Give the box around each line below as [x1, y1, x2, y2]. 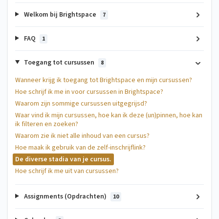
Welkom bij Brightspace [22, 9, 98, 20]
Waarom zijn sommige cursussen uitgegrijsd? [15, 98, 147, 109]
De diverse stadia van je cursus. [15, 154, 111, 164]
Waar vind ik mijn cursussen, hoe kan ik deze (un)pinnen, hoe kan [15, 110, 202, 120]
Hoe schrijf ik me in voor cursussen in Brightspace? [15, 87, 163, 97]
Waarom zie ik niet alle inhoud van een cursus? [15, 131, 150, 141]
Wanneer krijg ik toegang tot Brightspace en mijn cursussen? [15, 75, 192, 85]
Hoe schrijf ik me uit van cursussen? [15, 166, 119, 176]
